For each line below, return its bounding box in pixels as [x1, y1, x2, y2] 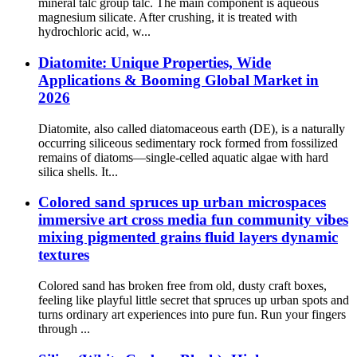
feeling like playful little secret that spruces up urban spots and [38, 292, 349, 307]
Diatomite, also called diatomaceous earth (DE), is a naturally [38, 121, 345, 135]
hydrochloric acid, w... [38, 25, 151, 39]
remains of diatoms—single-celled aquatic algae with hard [38, 150, 328, 164]
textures [38, 246, 89, 264]
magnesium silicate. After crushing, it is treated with [38, 10, 297, 25]
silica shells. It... [38, 164, 118, 178]
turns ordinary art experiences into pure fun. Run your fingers [38, 307, 346, 321]
